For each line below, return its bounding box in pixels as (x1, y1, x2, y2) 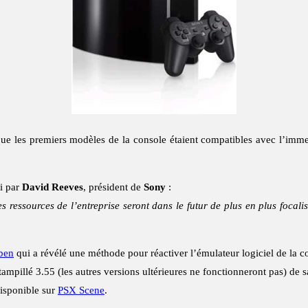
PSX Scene (58, 285, 104, 296)
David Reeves (22, 181, 83, 193)
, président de (83, 181, 144, 193)
